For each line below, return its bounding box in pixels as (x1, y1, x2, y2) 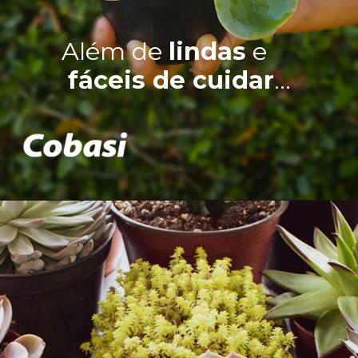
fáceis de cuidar (68, 66, 275, 96)
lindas (169, 37, 247, 67)
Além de (62, 37, 169, 67)
